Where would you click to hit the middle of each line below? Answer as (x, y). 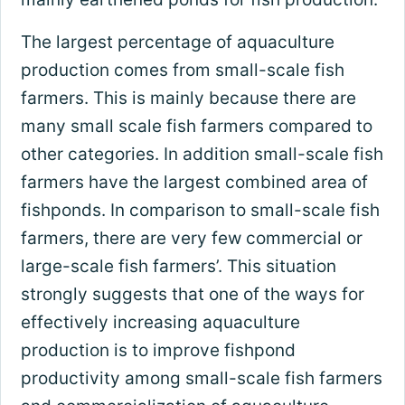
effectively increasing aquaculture (160, 323)
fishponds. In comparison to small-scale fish (200, 211)
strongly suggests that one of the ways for (192, 295)
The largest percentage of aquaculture (177, 42)
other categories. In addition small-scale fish (202, 155)
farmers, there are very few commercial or (191, 239)
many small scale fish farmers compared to (196, 127)
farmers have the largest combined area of (194, 183)
